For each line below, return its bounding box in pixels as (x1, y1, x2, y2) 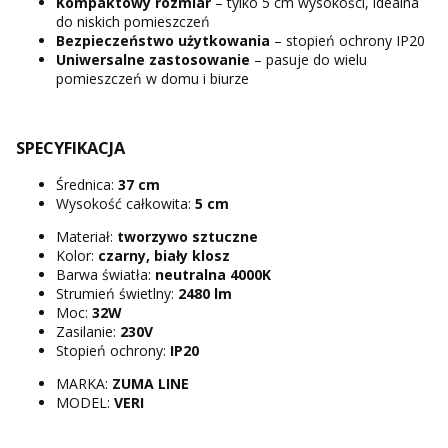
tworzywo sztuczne (117, 227, 258, 247)
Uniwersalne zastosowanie (56, 49, 250, 69)
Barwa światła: (56, 265, 155, 285)
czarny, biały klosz (98, 246, 230, 266)
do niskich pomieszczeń (56, 11, 210, 31)
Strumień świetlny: (56, 284, 178, 304)
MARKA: (56, 374, 112, 394)
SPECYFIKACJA (16, 137, 125, 160)
